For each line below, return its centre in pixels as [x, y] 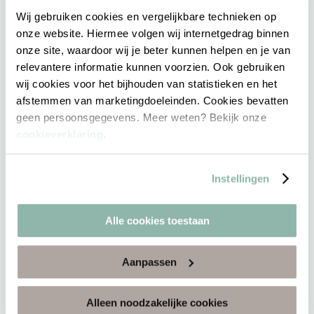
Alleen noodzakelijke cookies [157, 303]
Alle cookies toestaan [157, 221]
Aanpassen [149, 261]
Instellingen [241, 178]
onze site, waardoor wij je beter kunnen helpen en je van [153, 50]
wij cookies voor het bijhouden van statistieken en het [146, 83]
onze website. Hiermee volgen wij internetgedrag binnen [152, 33]
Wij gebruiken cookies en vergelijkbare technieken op [146, 16]
